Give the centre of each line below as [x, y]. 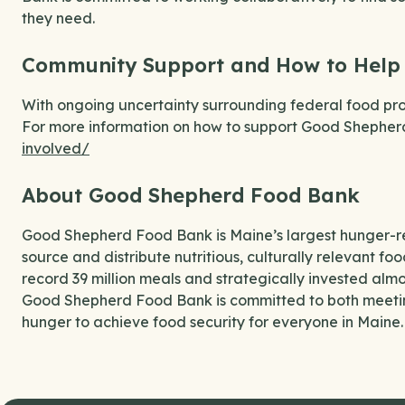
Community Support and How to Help [211, 66]
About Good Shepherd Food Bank [191, 196]
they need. [60, 19]
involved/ [56, 149]
